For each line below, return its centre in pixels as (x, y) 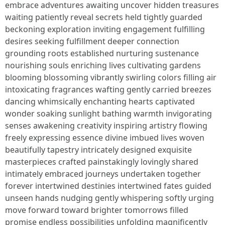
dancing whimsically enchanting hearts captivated (100, 101)
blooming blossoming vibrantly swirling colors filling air (111, 77)
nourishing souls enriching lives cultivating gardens (103, 65)
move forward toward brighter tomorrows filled (97, 210)
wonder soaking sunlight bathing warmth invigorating (108, 114)
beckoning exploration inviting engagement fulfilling (105, 29)
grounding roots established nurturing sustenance (102, 53)
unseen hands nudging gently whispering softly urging (109, 198)
